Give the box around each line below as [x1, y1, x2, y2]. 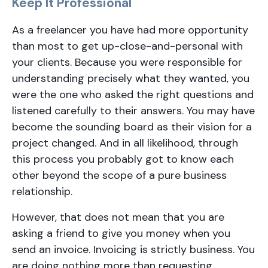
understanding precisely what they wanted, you [12, 71, 249, 86]
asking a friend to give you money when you [12, 226, 230, 240]
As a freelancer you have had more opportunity [12, 23, 248, 37]
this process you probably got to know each [12, 152, 234, 166]
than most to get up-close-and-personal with [12, 39, 243, 53]
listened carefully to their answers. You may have [12, 103, 255, 118]
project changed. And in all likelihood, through [12, 136, 238, 150]
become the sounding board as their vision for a [12, 120, 252, 134]
